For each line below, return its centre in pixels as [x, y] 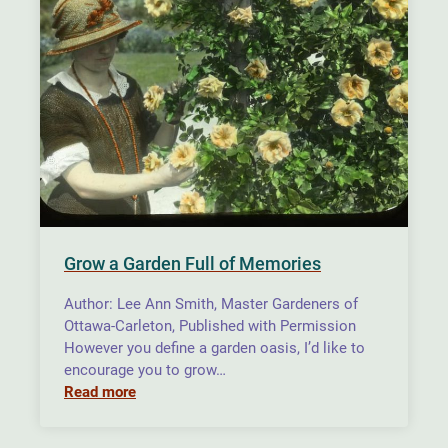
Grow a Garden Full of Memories [192, 263]
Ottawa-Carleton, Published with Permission [210, 325]
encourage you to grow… [145, 369]
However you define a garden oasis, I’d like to [214, 347]
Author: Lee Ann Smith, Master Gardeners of [211, 303]
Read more [100, 391]
